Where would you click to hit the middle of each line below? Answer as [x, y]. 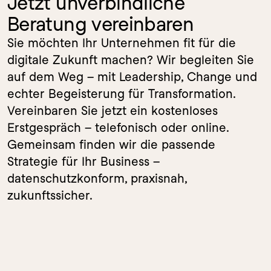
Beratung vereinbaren [101, 24]
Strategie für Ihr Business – [83, 162]
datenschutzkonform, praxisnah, [97, 178]
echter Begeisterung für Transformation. [121, 94]
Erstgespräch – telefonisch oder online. [118, 128]
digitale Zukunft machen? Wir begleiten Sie [131, 60]
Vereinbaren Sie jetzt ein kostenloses [113, 111]
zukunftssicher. [50, 195]
